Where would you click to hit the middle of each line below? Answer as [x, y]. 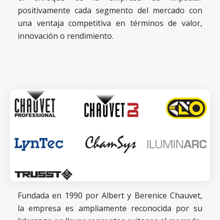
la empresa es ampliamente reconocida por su [110, 208]
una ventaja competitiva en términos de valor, [110, 23]
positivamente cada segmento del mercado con [110, 11]
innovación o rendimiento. [66, 36]
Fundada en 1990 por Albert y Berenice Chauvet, [110, 195]
